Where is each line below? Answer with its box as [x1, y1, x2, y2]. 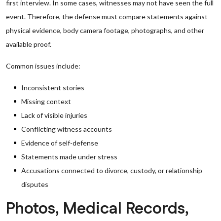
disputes [21, 180, 48, 188]
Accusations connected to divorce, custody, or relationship [21, 166, 202, 175]
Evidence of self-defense [21, 139, 98, 147]
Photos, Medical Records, [6, 198, 189, 220]
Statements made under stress [21, 152, 117, 161]
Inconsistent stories [21, 83, 84, 92]
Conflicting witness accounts [21, 125, 112, 133]
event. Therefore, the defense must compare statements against [6, 12, 208, 21]
